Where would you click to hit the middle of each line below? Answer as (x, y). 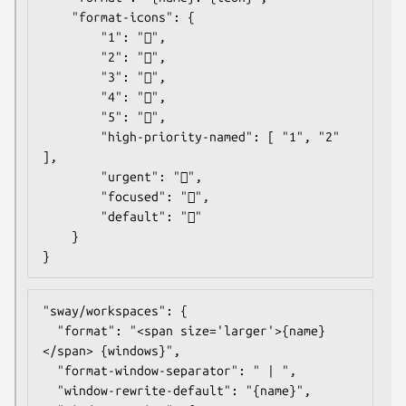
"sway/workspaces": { (115, 310)
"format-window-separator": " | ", (50, 370)
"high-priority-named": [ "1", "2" (72, 136)
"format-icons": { (57, 17)
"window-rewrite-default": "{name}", (50, 390)
